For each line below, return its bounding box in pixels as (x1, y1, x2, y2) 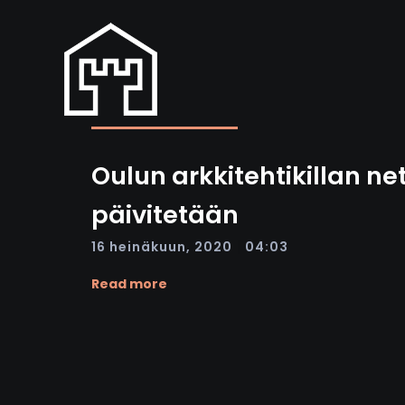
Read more (91, 275, 167, 293)
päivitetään (91, 198, 239, 231)
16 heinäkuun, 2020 (91, 237, 232, 256)
